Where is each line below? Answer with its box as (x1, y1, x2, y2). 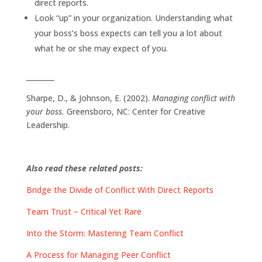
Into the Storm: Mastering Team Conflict (26, 227, 184, 239)
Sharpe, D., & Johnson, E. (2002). (26, 92, 152, 104)
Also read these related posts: (26, 162, 143, 174)
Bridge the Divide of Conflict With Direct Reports (26, 184, 213, 195)
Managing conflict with (151, 92, 235, 104)
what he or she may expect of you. (34, 42, 168, 54)
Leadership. (26, 119, 70, 130)
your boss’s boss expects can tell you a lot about (34, 27, 222, 39)
